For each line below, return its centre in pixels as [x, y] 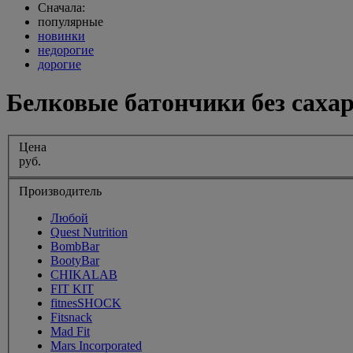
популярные [71, 22]
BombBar [75, 247]
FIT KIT [72, 289]
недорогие [66, 50]
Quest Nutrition [89, 232]
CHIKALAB [84, 275]
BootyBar [75, 261]
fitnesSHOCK [86, 303]
